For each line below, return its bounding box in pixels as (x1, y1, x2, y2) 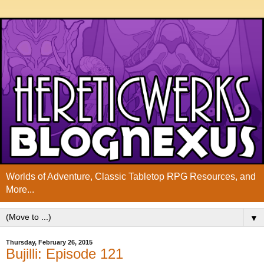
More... (6, 184, 34, 194)
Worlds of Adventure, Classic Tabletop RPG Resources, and (6, 171, 256, 181)
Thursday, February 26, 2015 (6, 238, 93, 246)
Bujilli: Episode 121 (6, 245, 123, 262)
